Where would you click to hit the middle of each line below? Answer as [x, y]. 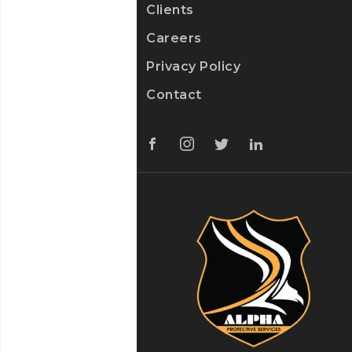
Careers [174, 38]
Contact [174, 95]
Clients [170, 10]
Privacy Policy [193, 67]
